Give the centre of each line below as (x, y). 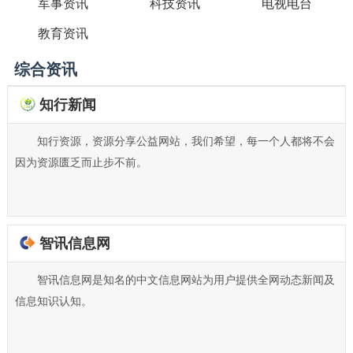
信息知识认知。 (53, 301)
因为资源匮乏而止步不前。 (81, 162)
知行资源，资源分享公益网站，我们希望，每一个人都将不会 (186, 141)
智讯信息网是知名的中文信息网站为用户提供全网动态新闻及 (186, 279)
